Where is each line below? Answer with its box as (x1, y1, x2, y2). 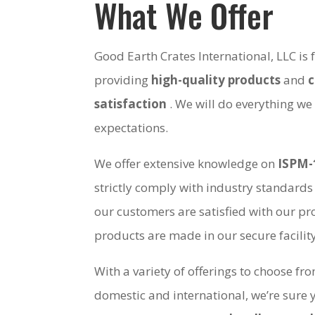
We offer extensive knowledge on (94, 155, 278, 172)
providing (94, 71, 152, 88)
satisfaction (94, 95, 167, 112)
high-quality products (151, 71, 281, 88)
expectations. (94, 119, 169, 136)
